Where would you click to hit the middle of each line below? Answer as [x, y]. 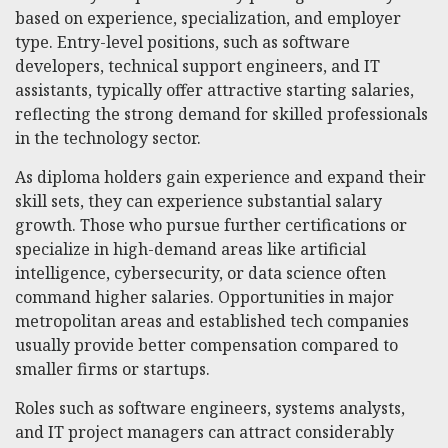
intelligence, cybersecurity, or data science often [200, 273]
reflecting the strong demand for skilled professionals [221, 114]
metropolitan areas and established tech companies [212, 321]
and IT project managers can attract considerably [204, 432]
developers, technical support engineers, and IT [197, 66]
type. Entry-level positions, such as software [182, 42]
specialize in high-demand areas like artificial [190, 249]
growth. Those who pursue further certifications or [211, 225]
